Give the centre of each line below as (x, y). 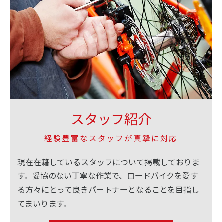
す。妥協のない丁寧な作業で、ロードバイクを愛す (108, 176)
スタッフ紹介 (111, 119)
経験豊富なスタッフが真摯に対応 (111, 138)
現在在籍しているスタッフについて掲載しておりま (109, 162)
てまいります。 (44, 203)
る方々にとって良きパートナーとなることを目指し (108, 190)
